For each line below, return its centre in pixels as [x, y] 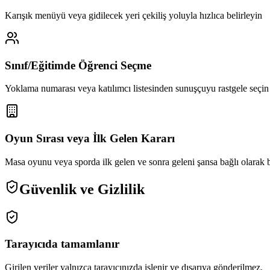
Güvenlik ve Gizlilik [82, 189]
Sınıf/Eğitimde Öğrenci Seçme [78, 65]
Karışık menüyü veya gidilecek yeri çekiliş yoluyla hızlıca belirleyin [133, 16]
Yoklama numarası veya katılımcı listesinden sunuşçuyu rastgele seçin [137, 89]
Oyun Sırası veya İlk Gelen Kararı [90, 139]
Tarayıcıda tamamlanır [62, 244]
